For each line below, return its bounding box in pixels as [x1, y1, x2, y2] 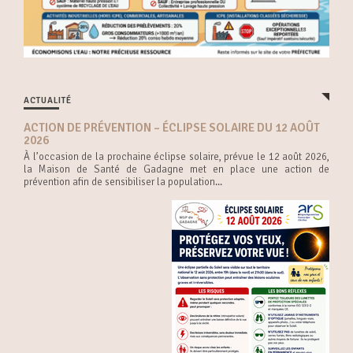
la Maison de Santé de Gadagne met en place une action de [24, 162, 329, 176]
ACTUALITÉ [24, 95, 72, 106]
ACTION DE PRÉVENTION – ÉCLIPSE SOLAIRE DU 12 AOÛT [24, 120, 320, 135]
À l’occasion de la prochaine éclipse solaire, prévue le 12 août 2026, [24, 150, 329, 163]
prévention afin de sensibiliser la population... [24, 175, 222, 188]
